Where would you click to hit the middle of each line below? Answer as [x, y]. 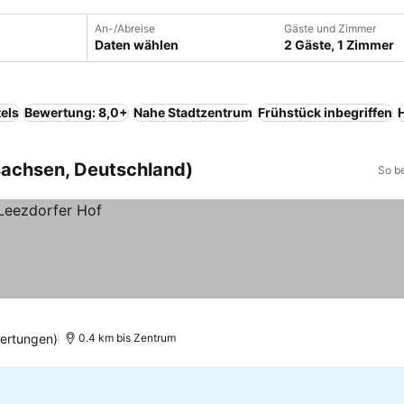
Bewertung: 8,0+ [76, 112]
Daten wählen [137, 45]
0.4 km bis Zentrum [128, 338]
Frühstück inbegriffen [325, 112]
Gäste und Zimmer [330, 28]
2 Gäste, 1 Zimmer [339, 45]
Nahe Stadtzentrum [193, 112]
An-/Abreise [125, 28]
